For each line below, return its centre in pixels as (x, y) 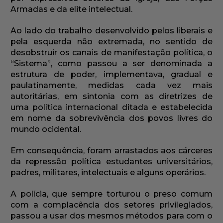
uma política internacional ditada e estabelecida (111, 108)
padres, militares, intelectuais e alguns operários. (108, 173)
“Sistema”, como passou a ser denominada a (111, 64)
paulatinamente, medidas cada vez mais (111, 86)
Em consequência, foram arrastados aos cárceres (111, 151)
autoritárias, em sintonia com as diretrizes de (111, 97)
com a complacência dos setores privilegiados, (111, 205)
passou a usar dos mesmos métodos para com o (111, 216)
